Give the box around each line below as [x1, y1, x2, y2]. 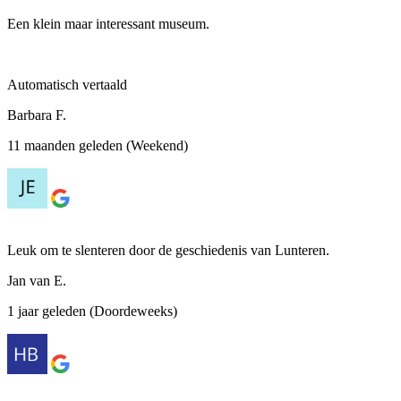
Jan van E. [7, 272, 66, 288]
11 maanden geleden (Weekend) [7, 137, 188, 153]
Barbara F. [7, 107, 66, 123]
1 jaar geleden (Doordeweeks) [7, 303, 177, 319]
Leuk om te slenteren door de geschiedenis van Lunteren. [7, 242, 329, 258]
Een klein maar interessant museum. [7, 15, 209, 31]
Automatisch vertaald [7, 76, 127, 92]
